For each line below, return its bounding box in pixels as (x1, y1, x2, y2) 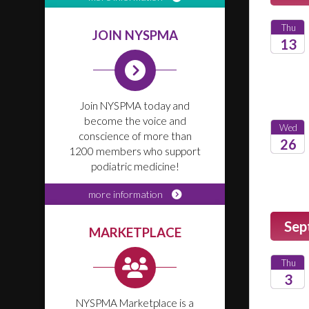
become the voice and (83, 114, 186, 127)
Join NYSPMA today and (80, 99, 190, 112)
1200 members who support (69, 145, 201, 157)
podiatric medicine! (90, 160, 179, 172)
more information (88, 188, 165, 200)
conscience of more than (78, 130, 192, 142)
